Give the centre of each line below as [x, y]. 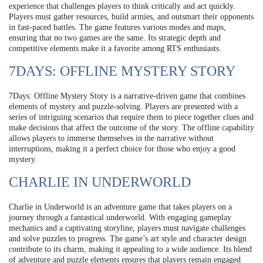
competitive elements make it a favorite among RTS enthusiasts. [115, 49]
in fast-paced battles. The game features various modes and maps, [117, 28]
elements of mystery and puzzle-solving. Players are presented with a [123, 107]
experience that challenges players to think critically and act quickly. [122, 6]
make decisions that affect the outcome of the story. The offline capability [131, 128]
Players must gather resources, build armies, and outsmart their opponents [131, 17]
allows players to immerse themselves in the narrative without [111, 139]
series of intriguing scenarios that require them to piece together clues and [131, 117]
